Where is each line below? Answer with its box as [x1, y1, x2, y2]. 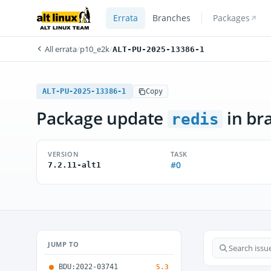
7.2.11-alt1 [48, 160, 101, 169]
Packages [212, 13, 250, 24]
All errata [43, 44, 77, 54]
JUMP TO [48, 240, 79, 249]
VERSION [48, 149, 79, 158]
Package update [36, 106, 168, 129]
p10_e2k [80, 44, 109, 54]
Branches [152, 13, 191, 24]
